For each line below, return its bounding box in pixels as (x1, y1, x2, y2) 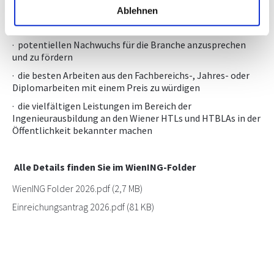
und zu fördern (12, 51, 73, 63)
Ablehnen (116, 5, 158, 16)
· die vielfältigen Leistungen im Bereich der (12, 100, 191, 112)
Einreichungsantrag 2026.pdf (12, 201, 125, 213)
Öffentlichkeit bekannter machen (12, 124, 152, 136)
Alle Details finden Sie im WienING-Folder (14, 161, 196, 173)
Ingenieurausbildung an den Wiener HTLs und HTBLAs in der (12, 112, 261, 124)
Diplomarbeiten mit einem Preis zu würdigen (12, 81, 200, 94)
